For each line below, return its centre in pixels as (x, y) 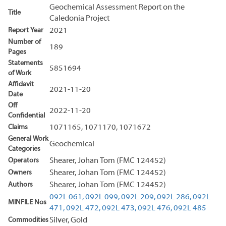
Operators (23, 160)
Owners (20, 173)
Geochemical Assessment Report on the (117, 7)
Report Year (26, 30)
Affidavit (21, 84)
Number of (24, 42)
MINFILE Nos (27, 202)
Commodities (28, 220)
